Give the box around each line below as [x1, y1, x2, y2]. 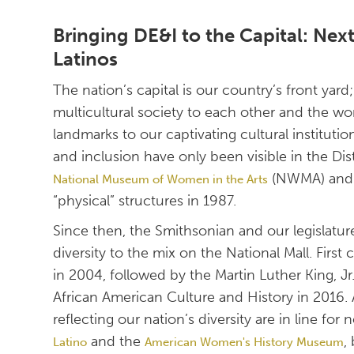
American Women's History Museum [145, 335, 345, 350]
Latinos [53, 47, 119, 71]
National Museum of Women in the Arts [53, 172, 269, 187]
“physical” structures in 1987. [53, 192, 237, 210]
